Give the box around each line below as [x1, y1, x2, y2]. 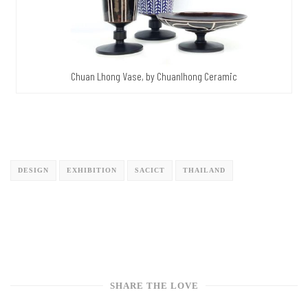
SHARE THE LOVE [109, 280, 199, 291]
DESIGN [18, 166, 49, 174]
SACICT [135, 166, 165, 174]
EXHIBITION [67, 166, 117, 174]
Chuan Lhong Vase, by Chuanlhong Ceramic [70, 69, 237, 82]
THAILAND [183, 166, 225, 174]
